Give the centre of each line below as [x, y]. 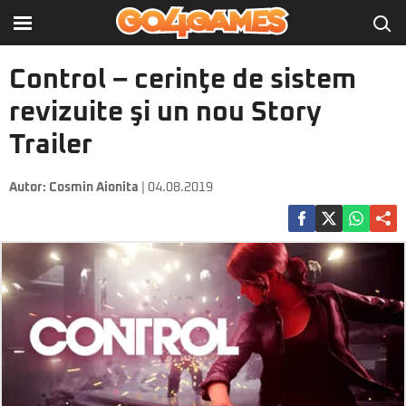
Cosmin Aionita [94, 188]
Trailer [51, 145]
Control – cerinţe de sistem [183, 80]
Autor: [29, 188]
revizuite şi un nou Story [165, 112]
